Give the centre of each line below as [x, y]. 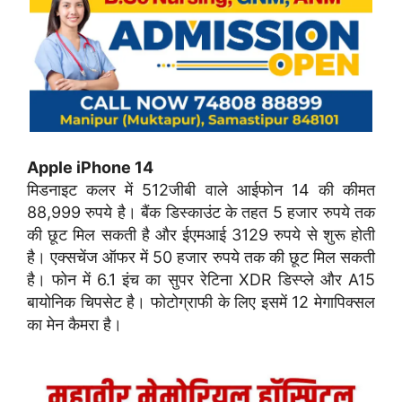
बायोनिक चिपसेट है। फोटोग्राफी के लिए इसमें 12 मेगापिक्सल [201, 301]
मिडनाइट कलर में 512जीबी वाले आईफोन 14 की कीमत [201, 189]
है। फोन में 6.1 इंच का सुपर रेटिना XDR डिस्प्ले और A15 [201, 279]
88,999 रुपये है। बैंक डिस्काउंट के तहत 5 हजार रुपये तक [201, 212]
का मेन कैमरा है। [74, 324]
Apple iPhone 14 [90, 167]
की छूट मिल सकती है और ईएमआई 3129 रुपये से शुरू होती [201, 234]
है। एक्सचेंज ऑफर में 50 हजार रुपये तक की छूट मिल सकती [201, 257]
